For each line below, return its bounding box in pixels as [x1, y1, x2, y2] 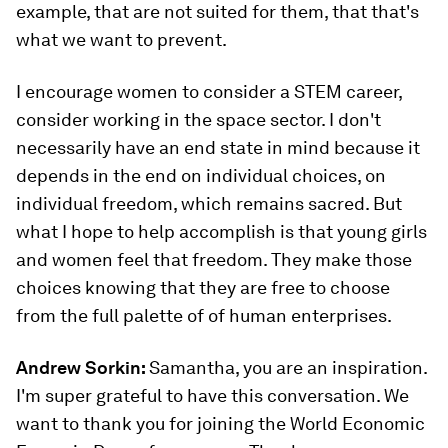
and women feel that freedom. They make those [16, 249, 412, 270]
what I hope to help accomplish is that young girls [16, 221, 427, 242]
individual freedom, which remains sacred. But [16, 193, 402, 214]
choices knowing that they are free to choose [16, 277, 390, 298]
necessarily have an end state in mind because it [16, 137, 420, 158]
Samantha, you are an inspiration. [149, 357, 427, 378]
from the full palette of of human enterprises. [16, 305, 392, 326]
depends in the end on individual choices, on [16, 165, 386, 186]
